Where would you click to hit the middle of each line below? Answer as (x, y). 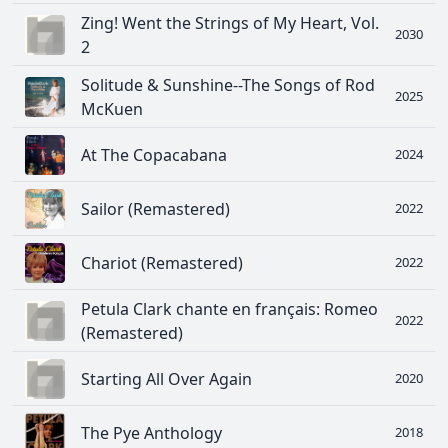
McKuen (112, 108)
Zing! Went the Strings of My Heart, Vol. (230, 22)
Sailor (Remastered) (155, 208)
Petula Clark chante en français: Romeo (229, 308)
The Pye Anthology (151, 432)
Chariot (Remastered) (162, 262)
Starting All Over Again (166, 378)
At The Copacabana (154, 154)
